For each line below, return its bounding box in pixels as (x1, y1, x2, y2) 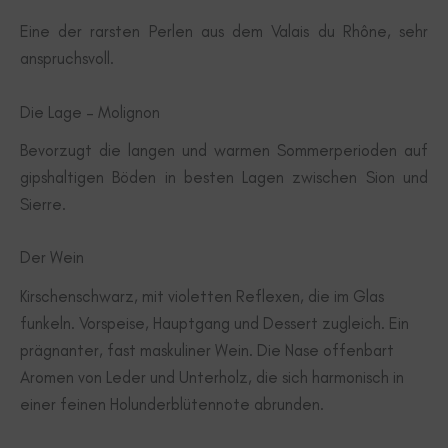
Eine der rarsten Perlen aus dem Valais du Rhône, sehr (20, 21, 428, 42)
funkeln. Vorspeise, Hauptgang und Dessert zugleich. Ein (20, 312, 409, 333)
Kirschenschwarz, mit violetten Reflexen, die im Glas (20, 285, 384, 306)
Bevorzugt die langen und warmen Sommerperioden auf (20, 140, 428, 161)
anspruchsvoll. (20, 48, 114, 69)
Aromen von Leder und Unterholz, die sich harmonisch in (20, 366, 404, 387)
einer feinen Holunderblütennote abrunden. (20, 393, 324, 414)
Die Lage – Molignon (20, 101, 160, 122)
